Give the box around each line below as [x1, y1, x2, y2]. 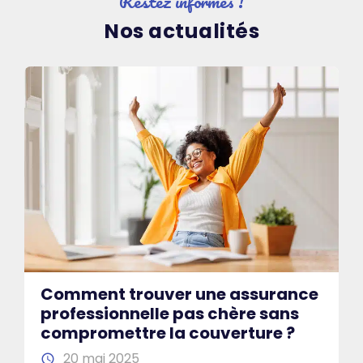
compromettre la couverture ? [41, 321, 295, 344]
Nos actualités [104, 17, 259, 46]
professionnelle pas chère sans [41, 301, 299, 325]
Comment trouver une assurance [41, 282, 318, 305]
